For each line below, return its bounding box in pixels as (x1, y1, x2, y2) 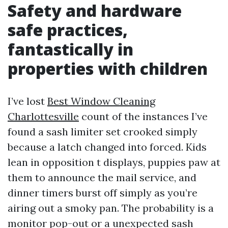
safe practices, (8, 19, 128, 41)
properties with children (8, 58, 208, 79)
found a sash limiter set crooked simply (8, 125, 197, 138)
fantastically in (8, 38, 133, 60)
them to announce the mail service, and (8, 171, 196, 184)
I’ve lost (8, 95, 47, 107)
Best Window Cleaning (47, 95, 155, 107)
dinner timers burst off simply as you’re (8, 186, 197, 199)
